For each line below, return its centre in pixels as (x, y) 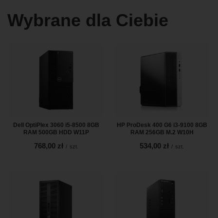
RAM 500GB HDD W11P (56, 132)
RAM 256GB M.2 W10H (162, 132)
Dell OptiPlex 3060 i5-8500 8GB (56, 125)
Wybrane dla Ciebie (88, 20)
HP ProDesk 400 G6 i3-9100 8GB (162, 125)
